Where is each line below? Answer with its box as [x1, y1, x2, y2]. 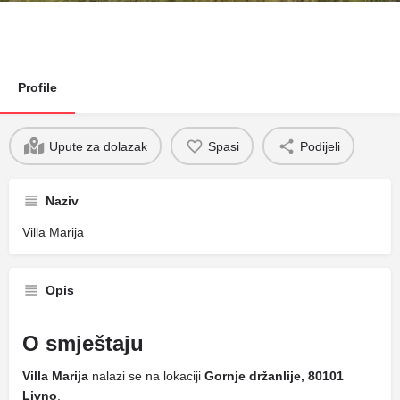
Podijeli [299, 138, 340, 154]
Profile [18, 80, 57, 95]
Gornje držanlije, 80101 [204, 369, 344, 383]
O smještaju [22, 331, 144, 355]
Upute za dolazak [48, 138, 147, 154]
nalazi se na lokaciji [88, 369, 204, 383]
